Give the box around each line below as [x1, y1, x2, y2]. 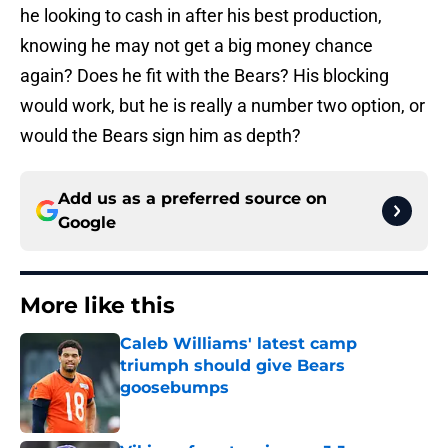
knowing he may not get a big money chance [20, 35, 373, 57]
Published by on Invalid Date [119, 399, 293, 416]
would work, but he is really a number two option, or [20, 95, 425, 117]
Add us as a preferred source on [58, 189, 327, 209]
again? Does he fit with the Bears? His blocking [20, 65, 389, 87]
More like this [20, 292, 175, 320]
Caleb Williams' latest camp [120, 334, 357, 354]
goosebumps [120, 378, 229, 398]
